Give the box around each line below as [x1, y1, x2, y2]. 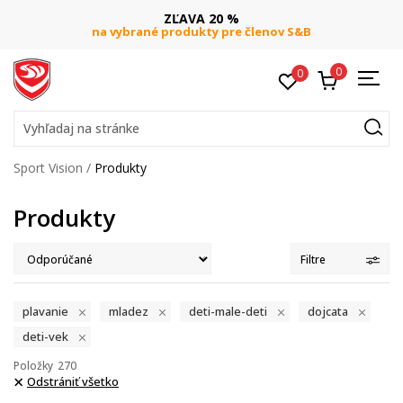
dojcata [308, 303, 348, 319]
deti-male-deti [189, 303, 267, 319]
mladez [109, 303, 148, 319]
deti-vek [22, 328, 68, 345]
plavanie [22, 303, 68, 319]
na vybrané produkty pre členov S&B [92, 23, 311, 40]
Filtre [300, 252, 326, 267]
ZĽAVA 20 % [164, 10, 239, 27]
